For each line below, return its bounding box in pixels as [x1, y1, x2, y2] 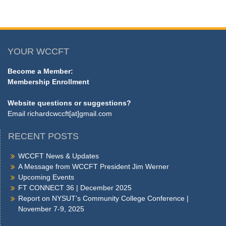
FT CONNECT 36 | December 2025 [18, 184, 132, 192]
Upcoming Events [18, 173, 74, 182]
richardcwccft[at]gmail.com [27, 109, 112, 118]
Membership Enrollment [8, 78, 89, 86]
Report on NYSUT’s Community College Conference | [18, 194, 189, 203]
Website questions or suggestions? [8, 99, 131, 107]
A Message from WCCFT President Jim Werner [18, 162, 169, 171]
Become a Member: [8, 67, 73, 76]
